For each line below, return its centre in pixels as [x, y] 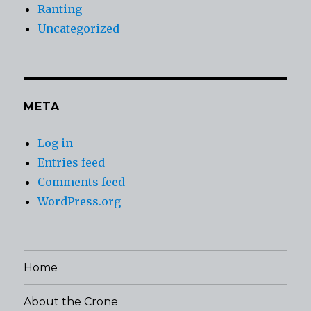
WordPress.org [79, 202]
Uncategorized [79, 29]
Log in [56, 143]
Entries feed [72, 163]
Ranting [60, 9]
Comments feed [82, 182]
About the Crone [71, 301]
